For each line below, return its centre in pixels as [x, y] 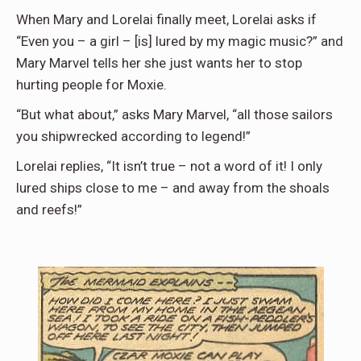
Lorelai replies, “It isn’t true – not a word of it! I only [169, 166]
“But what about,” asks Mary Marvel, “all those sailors [174, 114]
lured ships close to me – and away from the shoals [173, 187]
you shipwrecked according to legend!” [133, 136]
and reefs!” [49, 209]
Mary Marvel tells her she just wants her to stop [159, 62]
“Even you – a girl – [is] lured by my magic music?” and [180, 41]
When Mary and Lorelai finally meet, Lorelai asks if [166, 19]
